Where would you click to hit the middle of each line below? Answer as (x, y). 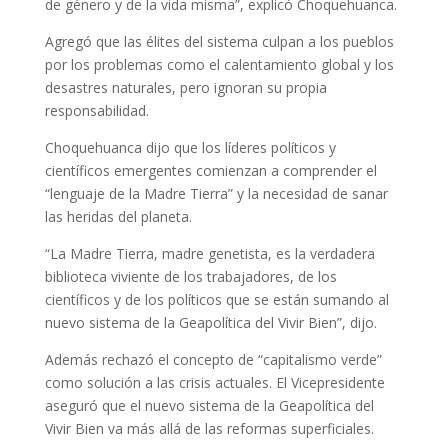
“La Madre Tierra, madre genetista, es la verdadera (209, 253)
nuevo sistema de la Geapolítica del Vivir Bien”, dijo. (210, 322)
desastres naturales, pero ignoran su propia (185, 87)
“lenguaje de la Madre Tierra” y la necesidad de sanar (216, 193)
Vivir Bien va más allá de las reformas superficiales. (209, 428)
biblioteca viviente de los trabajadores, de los (190, 276)
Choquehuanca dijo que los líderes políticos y (190, 147)
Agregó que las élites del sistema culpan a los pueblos (219, 41)
